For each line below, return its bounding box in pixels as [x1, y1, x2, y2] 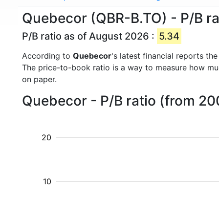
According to [22, 51, 73, 61]
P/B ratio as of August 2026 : [22, 30, 157, 42]
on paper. [22, 74, 57, 84]
